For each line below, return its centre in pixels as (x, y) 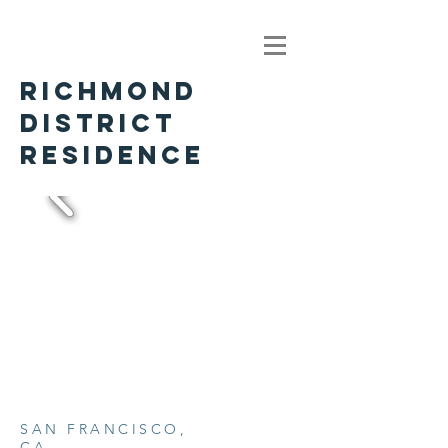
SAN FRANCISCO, (103, 429)
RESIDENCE (112, 155)
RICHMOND (109, 91)
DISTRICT (98, 123)
